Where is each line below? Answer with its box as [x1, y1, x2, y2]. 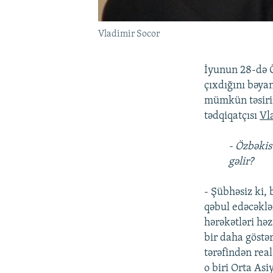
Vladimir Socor [97, 29, 160, 39]
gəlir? [229, 155, 254, 168]
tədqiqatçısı [204, 110, 260, 122]
